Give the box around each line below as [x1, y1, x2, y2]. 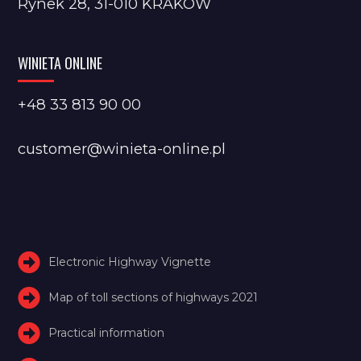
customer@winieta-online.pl [18, 139, 226, 158]
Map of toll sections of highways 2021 [48, 289, 259, 305]
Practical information [48, 325, 165, 340]
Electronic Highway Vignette [48, 254, 212, 269]
